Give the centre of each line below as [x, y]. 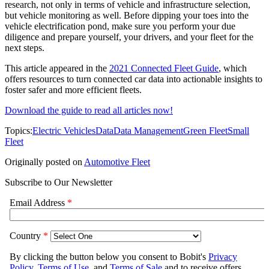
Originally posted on [44, 162]
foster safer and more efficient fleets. [73, 89]
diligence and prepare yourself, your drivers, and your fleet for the [129, 37]
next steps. [25, 47]
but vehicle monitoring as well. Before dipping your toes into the [127, 15]
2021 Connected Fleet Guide [164, 68]
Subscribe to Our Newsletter [59, 182]
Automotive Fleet [117, 162]
